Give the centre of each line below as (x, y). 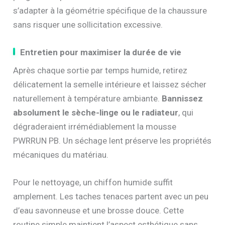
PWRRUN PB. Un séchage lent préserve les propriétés (113, 141)
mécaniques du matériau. (61, 155)
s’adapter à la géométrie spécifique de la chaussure (110, 11)
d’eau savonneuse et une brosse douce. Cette (99, 211)
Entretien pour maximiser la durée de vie (101, 52)
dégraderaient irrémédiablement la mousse (95, 127)
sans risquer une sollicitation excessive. (88, 25)
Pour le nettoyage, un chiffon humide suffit (93, 183)
